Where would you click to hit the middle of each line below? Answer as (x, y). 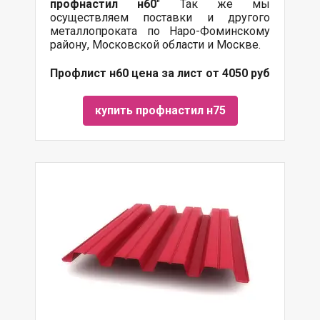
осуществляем (97, 17)
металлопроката (94, 31)
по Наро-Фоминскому (204, 31)
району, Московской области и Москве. (155, 44)
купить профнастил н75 (160, 110)
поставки (168, 17)
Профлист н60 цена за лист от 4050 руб (160, 73)
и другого (231, 17)
